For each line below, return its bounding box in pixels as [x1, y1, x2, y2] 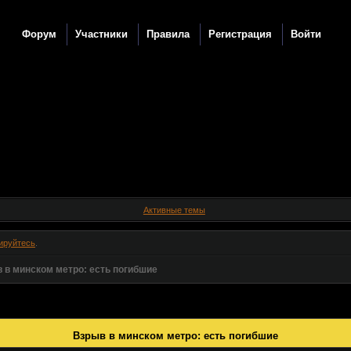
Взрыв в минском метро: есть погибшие [73, 329, 278, 342]
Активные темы [143, 204, 205, 215]
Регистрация [208, 28, 272, 40]
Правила [147, 28, 190, 40]
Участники [75, 28, 128, 40]
